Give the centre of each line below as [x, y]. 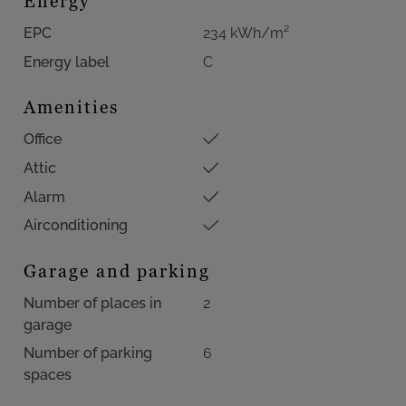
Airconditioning [76, 226]
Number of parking [88, 353]
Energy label [67, 62]
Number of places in [92, 303]
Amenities [71, 106]
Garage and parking [117, 271]
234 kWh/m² [246, 33]
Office [43, 139]
